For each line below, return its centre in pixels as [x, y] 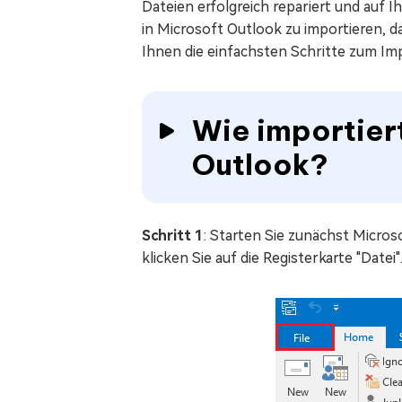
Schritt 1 [172, 236]
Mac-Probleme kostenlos [177, 23]
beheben [134, 40]
